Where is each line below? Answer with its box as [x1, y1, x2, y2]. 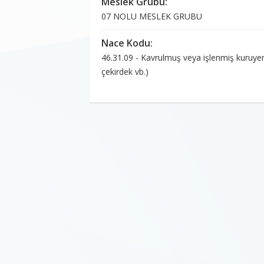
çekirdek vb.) [101, 66, 148, 78]
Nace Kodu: [101, 37, 153, 50]
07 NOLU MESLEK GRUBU [101, 11, 202, 22]
